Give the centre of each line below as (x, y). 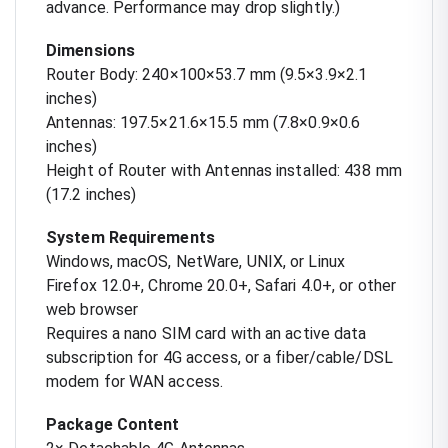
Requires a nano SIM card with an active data (206, 333)
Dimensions (90, 50)
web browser (92, 309)
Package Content (113, 424)
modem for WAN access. (135, 381)
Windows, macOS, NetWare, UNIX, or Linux (195, 261)
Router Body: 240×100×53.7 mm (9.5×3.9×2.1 (207, 74)
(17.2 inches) (91, 194)
